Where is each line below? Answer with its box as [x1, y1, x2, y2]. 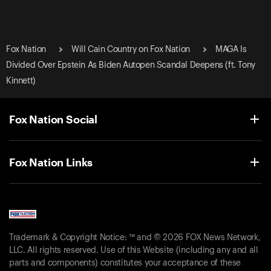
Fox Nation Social [9, 112, 98, 126]
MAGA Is [215, 45, 247, 54]
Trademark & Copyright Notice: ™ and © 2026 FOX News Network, [9, 233, 261, 243]
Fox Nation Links [9, 155, 93, 169]
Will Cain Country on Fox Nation [71, 45, 190, 54]
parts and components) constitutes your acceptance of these [9, 259, 241, 268]
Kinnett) [6, 76, 36, 85]
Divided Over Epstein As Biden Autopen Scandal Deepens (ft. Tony [6, 60, 255, 70]
